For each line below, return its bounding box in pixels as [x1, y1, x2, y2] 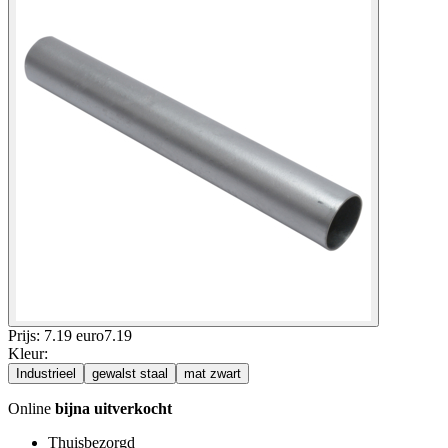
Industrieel [16, 365, 76, 381]
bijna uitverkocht [55, 399, 172, 417]
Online [8, 399, 55, 417]
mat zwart [184, 365, 241, 381]
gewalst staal [92, 365, 168, 381]
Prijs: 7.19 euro [8, 326, 104, 344]
